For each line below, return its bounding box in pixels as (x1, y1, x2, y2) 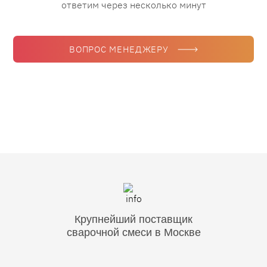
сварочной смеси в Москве (66, 226, 201, 238)
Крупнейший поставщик (74, 213, 193, 225)
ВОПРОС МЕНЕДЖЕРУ (69, 44, 169, 55)
